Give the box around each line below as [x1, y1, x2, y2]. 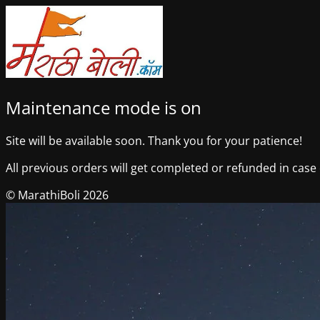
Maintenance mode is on [6, 95, 201, 119]
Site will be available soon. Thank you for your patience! [6, 133, 302, 149]
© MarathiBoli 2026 [6, 187, 109, 204]
